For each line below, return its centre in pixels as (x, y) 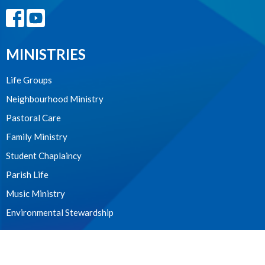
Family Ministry (37, 137)
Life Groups (29, 80)
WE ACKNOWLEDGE (75, 248)
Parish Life (27, 174)
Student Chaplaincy (44, 156)
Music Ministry (35, 193)
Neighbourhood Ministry (55, 99)
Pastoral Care (33, 118)
